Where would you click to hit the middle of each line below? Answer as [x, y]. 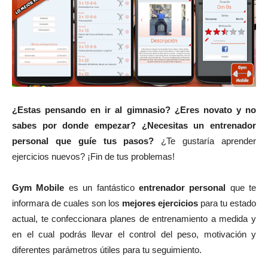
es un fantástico [101, 188]
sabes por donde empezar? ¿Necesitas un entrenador [134, 126]
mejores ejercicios [160, 203]
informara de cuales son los [67, 203]
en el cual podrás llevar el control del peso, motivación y [134, 234]
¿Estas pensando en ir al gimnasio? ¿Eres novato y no [134, 110]
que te [241, 188]
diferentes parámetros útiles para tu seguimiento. [107, 250]
